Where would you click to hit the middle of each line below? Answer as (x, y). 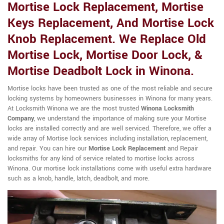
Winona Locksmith (167, 108)
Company (21, 118)
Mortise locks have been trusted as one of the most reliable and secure (110, 88)
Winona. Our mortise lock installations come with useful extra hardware (109, 168)
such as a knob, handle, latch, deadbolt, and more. (78, 178)
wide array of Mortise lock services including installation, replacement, (107, 138)
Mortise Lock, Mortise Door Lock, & (105, 55)
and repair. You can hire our (48, 148)
